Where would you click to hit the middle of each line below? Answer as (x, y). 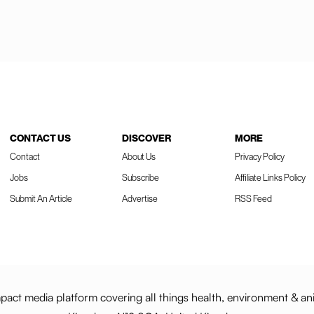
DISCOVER (146, 138)
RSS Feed (253, 198)
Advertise (139, 198)
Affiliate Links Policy (270, 177)
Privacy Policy (259, 156)
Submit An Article (41, 198)
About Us (138, 156)
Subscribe (140, 177)
